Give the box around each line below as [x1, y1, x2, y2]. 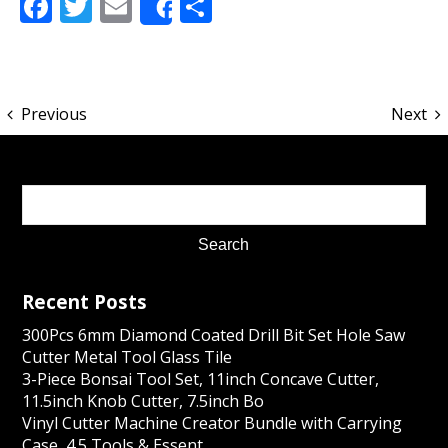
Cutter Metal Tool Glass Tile [22, 346, 233, 368]
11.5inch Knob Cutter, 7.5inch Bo [22, 390, 265, 412]
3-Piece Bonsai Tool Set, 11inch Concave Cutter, [22, 368, 380, 390]
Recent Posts [22, 289, 148, 314]
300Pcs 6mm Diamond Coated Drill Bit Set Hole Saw [22, 324, 406, 346]
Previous [20, 103, 87, 125]
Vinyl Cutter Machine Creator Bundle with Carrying [22, 412, 403, 434]
